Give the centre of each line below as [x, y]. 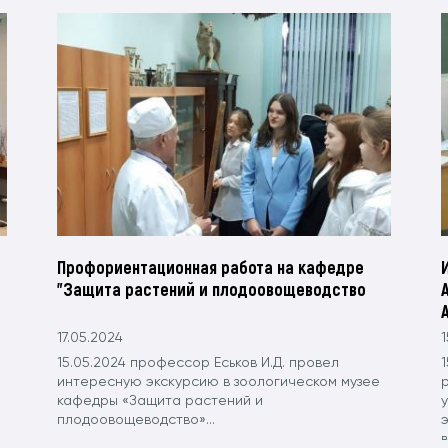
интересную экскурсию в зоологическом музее [219, 381]
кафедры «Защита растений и [160, 400]
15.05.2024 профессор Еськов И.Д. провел [198, 362]
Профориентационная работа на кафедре [211, 266]
